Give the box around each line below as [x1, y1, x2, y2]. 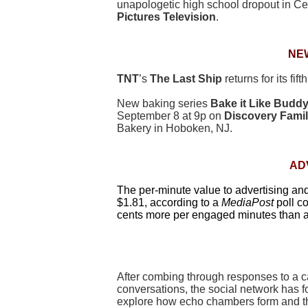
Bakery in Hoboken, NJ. [117, 122, 232, 135]
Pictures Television [117, 11, 216, 23]
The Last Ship [150, 73, 222, 85]
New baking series [117, 98, 210, 110]
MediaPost [221, 197, 274, 209]
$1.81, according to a [117, 197, 221, 209]
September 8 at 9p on [117, 110, 224, 122]
